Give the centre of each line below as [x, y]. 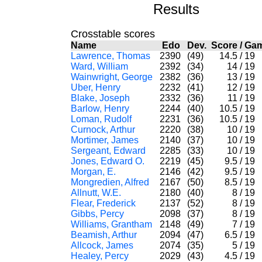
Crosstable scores [113, 34]
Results [176, 9]
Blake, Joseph [100, 98]
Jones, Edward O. [107, 161]
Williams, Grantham [111, 224]
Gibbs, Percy [97, 214]
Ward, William [99, 66]
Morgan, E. [93, 172]
